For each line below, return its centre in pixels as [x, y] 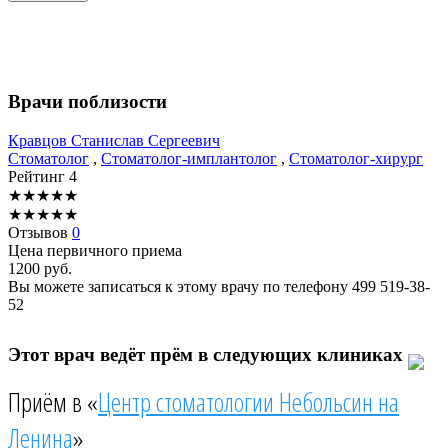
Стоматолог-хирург [356, 158]
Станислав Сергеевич [145, 140]
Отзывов [40, 232]
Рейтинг [38, 176]
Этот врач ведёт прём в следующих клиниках [208, 354]
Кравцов [39, 140]
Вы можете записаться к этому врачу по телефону [180, 286]
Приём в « [53, 402]
